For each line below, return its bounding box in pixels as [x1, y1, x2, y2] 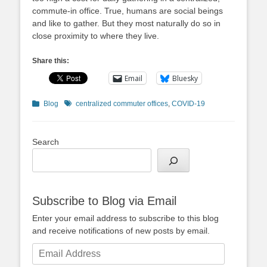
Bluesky [172, 73, 198, 83]
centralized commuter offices [76, 100, 168, 108]
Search [32, 137, 59, 147]
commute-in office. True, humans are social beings [32, 6, 223, 15]
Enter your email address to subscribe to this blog [32, 213, 219, 223]
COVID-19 [172, 100, 205, 108]
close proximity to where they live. [32, 31, 159, 41]
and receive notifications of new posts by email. [32, 225, 210, 235]
